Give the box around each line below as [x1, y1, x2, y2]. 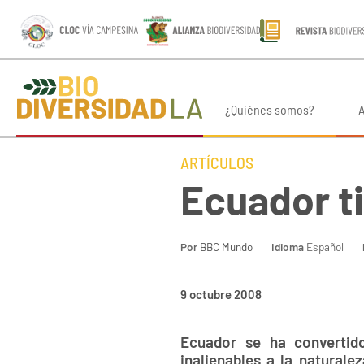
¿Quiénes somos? [224, 102, 314, 118]
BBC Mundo [200, 240, 253, 254]
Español [304, 240, 344, 254]
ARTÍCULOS [180, 153, 253, 173]
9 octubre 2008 [180, 286, 262, 301]
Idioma [271, 240, 304, 254]
